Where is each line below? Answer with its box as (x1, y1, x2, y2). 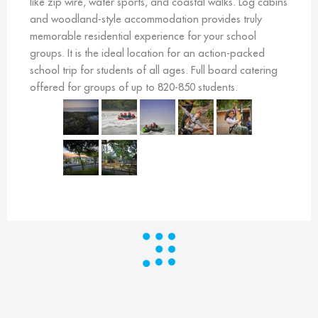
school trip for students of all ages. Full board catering (30, 62, 278, 77)
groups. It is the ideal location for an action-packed (30, 45, 265, 60)
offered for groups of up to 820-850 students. (30, 79, 238, 94)
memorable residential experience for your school (30, 28, 256, 43)
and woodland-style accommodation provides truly (30, 11, 262, 26)
